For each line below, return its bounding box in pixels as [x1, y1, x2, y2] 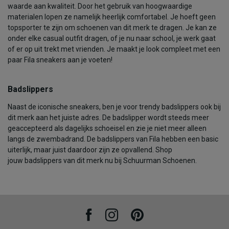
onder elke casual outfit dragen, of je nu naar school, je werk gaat [8, 34, 216, 42]
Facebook [92, 210, 124, 218]
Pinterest [143, 210, 173, 218]
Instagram [118, 210, 151, 218]
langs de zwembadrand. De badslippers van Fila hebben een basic [8, 134, 218, 143]
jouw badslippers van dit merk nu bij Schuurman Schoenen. [8, 156, 198, 165]
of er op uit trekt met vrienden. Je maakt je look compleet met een [8, 44, 220, 53]
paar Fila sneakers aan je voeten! [8, 55, 114, 64]
